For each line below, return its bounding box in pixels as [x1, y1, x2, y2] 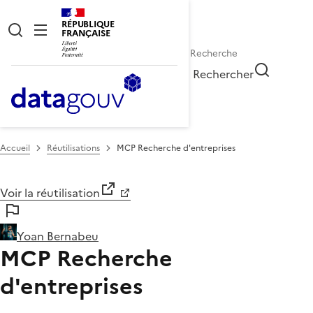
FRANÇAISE [61, 27, 110, 40]
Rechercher [193, 65, 254, 82]
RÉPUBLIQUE [61, 17, 115, 31]
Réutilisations [47, 141, 100, 154]
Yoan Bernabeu [17, 227, 99, 245]
